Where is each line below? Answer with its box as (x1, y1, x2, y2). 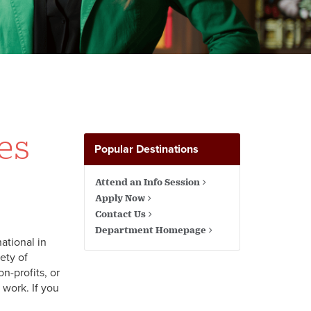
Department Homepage (94, 225, 206, 235)
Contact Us (94, 209, 146, 219)
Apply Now (94, 193, 145, 203)
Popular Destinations (94, 142, 199, 156)
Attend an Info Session (94, 177, 200, 187)
